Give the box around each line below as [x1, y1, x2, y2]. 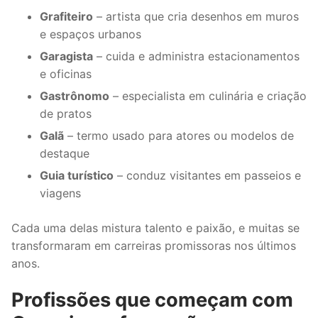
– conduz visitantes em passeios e [114, 168, 301, 182]
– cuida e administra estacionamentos [93, 48, 300, 63]
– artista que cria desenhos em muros [93, 9, 299, 23]
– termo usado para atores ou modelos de [64, 128, 294, 143]
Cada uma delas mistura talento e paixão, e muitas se [11, 220, 300, 235]
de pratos [40, 106, 92, 121]
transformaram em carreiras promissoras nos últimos [11, 238, 296, 253]
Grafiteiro [40, 9, 93, 23]
